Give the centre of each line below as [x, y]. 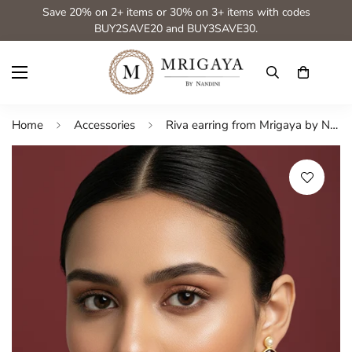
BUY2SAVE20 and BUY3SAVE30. [176, 29]
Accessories [104, 125]
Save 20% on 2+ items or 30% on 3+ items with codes [176, 12]
